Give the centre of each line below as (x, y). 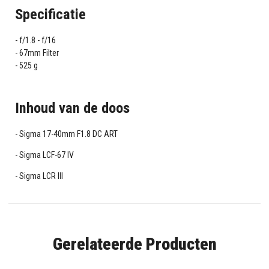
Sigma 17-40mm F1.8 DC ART (68, 134)
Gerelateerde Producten (134, 244)
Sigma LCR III (41, 176)
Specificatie (50, 14)
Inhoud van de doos (72, 108)
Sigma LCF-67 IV (46, 155)
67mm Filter (39, 53)
